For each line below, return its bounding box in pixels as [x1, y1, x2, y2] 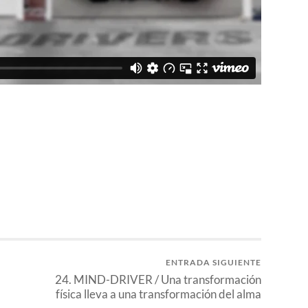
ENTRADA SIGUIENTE [166, 257, 261, 268]
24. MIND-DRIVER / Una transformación [55, 272, 261, 287]
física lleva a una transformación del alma [56, 287, 261, 302]
